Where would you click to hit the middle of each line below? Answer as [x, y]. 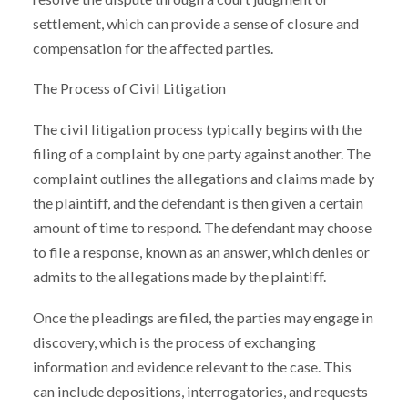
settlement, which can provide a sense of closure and [195, 23]
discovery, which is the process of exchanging [174, 342]
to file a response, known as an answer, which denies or [201, 252]
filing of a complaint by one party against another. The [201, 154]
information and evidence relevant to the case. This [192, 366]
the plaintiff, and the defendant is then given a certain [198, 203]
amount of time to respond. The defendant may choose [202, 228]
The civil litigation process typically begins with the [197, 129]
